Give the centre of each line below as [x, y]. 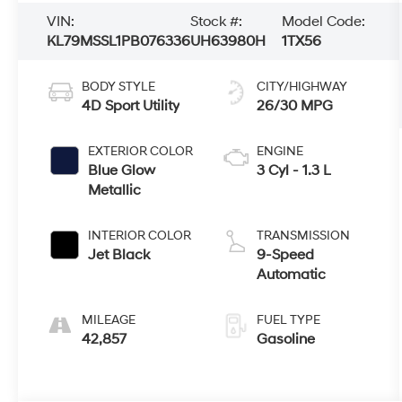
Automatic [292, 274]
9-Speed [286, 254]
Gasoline [286, 339]
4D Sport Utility [131, 105]
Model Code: [324, 22]
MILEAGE [109, 319]
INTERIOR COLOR [140, 235]
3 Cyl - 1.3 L [294, 170]
